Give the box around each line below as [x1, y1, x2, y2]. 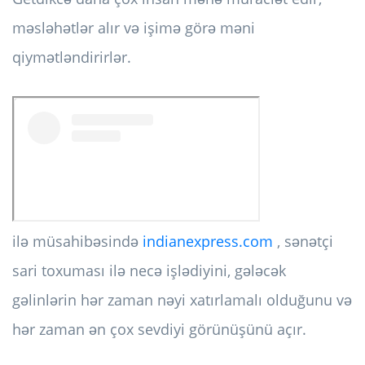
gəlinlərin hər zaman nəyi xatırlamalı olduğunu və [12, 290, 352, 310]
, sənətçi [273, 231, 333, 252]
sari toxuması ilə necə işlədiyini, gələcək [12, 261, 286, 281]
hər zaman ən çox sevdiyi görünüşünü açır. [12, 319, 306, 340]
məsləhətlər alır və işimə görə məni [12, 18, 255, 38]
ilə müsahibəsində [12, 231, 143, 252]
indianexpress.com [143, 231, 273, 252]
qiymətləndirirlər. [12, 47, 131, 68]
